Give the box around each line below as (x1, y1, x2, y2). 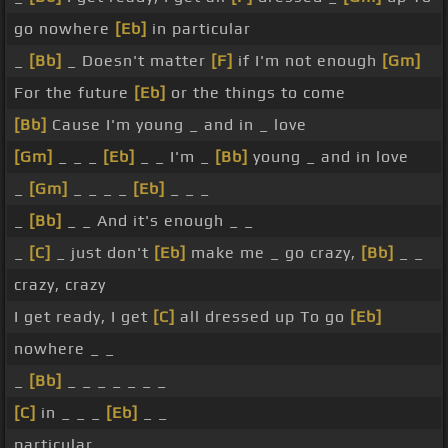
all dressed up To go (175, 307, 350, 327)
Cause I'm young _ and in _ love (47, 115, 307, 135)
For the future (14, 83, 134, 103)
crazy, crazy (14, 275, 106, 295)
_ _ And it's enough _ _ (62, 211, 254, 231)
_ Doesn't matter (62, 51, 211, 71)
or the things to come (166, 83, 346, 103)
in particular (147, 19, 251, 39)
